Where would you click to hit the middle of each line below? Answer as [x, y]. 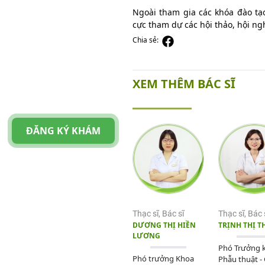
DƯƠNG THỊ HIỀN [164, 225]
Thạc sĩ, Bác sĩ [158, 214]
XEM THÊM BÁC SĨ [184, 83]
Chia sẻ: [147, 40]
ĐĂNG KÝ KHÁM [63, 131]
